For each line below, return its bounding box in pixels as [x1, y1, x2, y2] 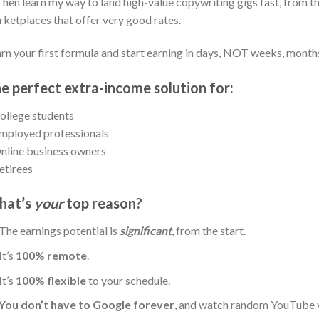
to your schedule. [86, 273, 171, 287]
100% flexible [16, 273, 87, 287]
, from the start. [172, 224, 246, 238]
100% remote [16, 248, 88, 262]
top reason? [63, 194, 145, 212]
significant [120, 224, 172, 238]
